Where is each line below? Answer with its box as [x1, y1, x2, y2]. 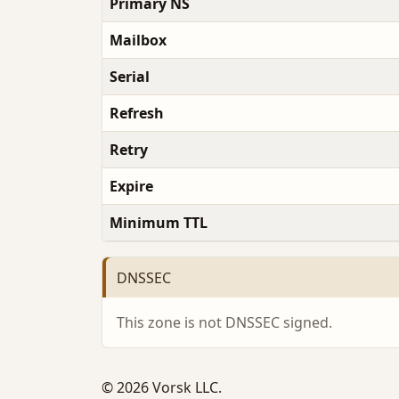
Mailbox [110, 30, 167, 51]
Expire [110, 176, 153, 197]
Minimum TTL [110, 213, 208, 233]
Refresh [110, 103, 164, 124]
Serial [110, 67, 150, 87]
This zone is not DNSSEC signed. [117, 313, 332, 333]
